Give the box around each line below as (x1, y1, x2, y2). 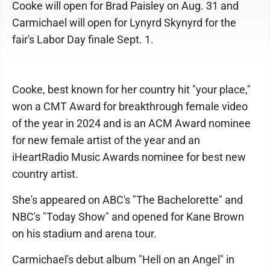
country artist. (12, 168, 78, 180)
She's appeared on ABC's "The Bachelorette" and (12, 193, 243, 206)
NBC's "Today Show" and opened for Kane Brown (12, 210, 244, 223)
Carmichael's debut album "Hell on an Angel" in (12, 253, 234, 266)
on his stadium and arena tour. (12, 227, 157, 240)
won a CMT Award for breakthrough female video (12, 100, 248, 113)
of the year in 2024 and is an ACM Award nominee (12, 117, 251, 130)
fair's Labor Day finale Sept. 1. (12, 33, 154, 46)
